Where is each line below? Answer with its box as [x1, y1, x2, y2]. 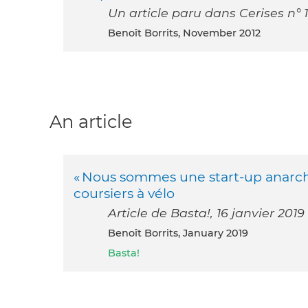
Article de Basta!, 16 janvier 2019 [108, 205, 305, 220]
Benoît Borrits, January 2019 [115, 226, 248, 239]
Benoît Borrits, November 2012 [115, 27, 261, 40]
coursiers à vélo [74, 184, 175, 201]
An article [49, 111, 132, 133]
